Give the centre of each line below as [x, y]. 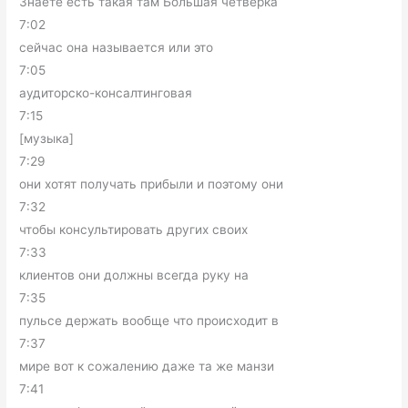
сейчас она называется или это [117, 48]
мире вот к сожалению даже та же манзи [147, 367]
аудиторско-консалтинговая [106, 93]
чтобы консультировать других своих [134, 230]
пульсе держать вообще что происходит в [149, 321]
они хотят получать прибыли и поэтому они [152, 184]
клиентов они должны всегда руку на [134, 275]
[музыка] [47, 139]
